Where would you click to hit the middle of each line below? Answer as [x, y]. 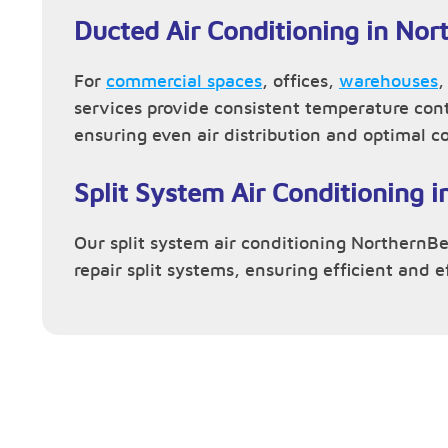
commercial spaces [184, 82]
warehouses [388, 82]
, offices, [300, 82]
